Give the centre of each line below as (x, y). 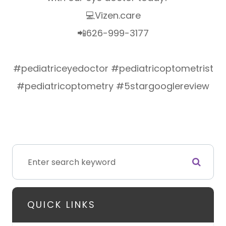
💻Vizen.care (113, 15)
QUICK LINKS (62, 205)
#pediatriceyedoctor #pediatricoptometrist (113, 68)
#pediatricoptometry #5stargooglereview (113, 86)
